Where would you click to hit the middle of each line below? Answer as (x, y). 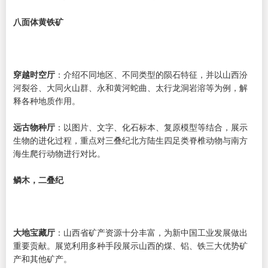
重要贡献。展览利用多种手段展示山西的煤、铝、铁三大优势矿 (130, 245)
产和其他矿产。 (42, 258)
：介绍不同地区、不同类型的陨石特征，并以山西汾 (151, 74)
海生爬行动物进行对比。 (59, 153)
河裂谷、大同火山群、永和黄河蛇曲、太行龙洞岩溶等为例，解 (130, 87)
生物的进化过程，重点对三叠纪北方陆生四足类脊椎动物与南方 (130, 140)
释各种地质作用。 (47, 100)
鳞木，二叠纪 (38, 179)
